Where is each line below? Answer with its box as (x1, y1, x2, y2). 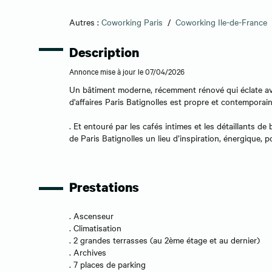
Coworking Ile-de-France (175, 15, 267, 28)
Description (69, 44, 139, 61)
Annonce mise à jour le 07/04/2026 (69, 66, 185, 77)
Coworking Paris (101, 15, 163, 28)
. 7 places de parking (69, 257, 146, 270)
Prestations (69, 178, 139, 195)
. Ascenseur (69, 209, 114, 222)
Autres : (69, 15, 101, 28)
